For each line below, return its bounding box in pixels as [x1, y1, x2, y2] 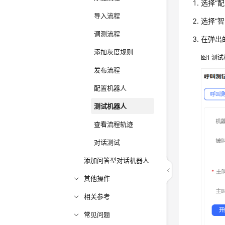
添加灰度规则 [94, 48, 134, 56]
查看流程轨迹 [94, 120, 134, 128]
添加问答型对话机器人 [84, 156, 150, 164]
